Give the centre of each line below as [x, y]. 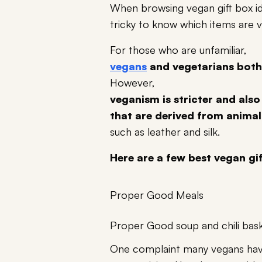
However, [132, 83]
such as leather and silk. [165, 132]
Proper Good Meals [157, 195]
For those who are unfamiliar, [178, 50]
